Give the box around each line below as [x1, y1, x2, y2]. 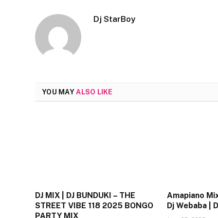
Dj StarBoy [93, 14, 135, 24]
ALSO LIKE [76, 88, 113, 96]
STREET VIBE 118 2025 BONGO [35, 200, 153, 210]
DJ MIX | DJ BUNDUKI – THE [35, 190, 135, 200]
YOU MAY [42, 88, 76, 96]
